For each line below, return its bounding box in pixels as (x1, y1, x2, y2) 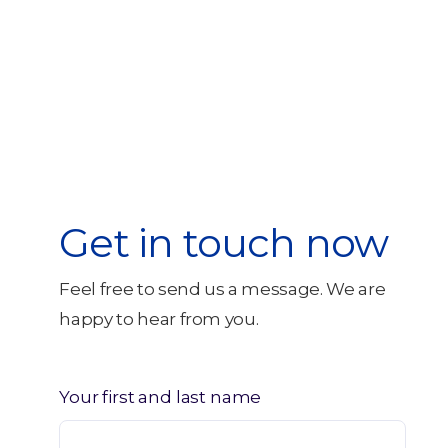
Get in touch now (59, 218, 389, 268)
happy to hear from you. (59, 309, 259, 330)
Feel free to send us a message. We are (59, 279, 386, 300)
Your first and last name (59, 387, 262, 408)
